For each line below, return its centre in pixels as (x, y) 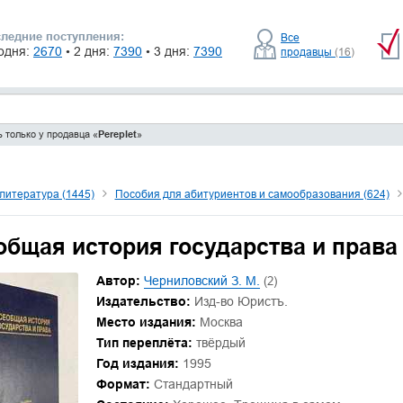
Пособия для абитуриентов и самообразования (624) (252, 194)
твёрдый (219, 343)
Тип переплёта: (144, 343)
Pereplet (117, 134)
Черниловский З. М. (201, 281)
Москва (219, 322)
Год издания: (137, 363)
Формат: (123, 384)
